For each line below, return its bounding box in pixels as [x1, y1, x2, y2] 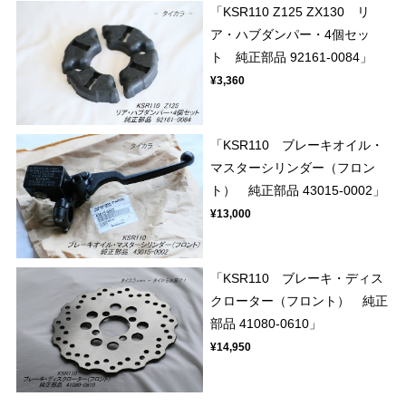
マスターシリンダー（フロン [210, 160, 376, 176]
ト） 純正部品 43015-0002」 [210, 183, 386, 198]
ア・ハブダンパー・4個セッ [210, 26, 371, 42]
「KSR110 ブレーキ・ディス [210, 271, 384, 286]
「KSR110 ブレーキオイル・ [210, 138, 384, 153]
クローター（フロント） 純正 [210, 294, 389, 309]
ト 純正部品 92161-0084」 [210, 49, 373, 64]
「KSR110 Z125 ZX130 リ [210, 4, 371, 19]
